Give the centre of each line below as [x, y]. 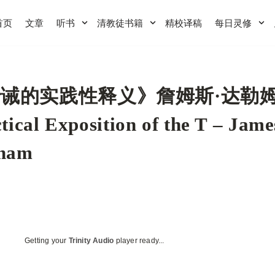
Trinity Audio [91, 241]
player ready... [139, 241]
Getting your [47, 241]
